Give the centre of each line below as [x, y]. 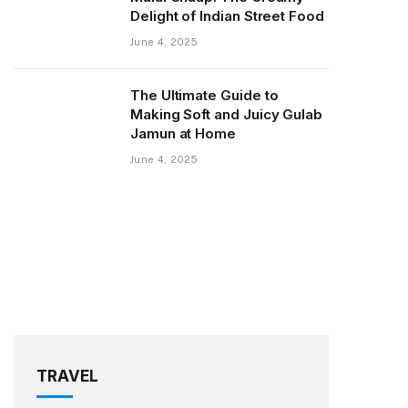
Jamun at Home [184, 133]
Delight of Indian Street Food [227, 15]
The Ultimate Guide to [204, 95]
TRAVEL [67, 377]
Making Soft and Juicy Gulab [226, 114]
